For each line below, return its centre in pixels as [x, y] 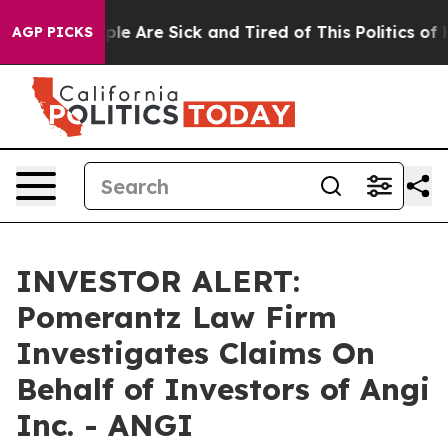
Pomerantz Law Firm [176, 317]
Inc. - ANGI [104, 425]
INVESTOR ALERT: [158, 281]
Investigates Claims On [195, 353]
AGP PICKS [52, 32]
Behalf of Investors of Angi [223, 389]
